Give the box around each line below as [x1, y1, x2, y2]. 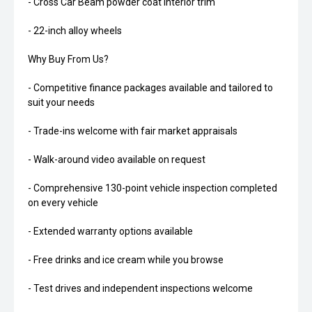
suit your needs [28, 97, 95, 109]
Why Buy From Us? [28, 54, 109, 65]
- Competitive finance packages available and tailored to [28, 82, 273, 94]
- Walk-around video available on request [28, 154, 205, 166]
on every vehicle [28, 197, 98, 209]
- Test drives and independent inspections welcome [28, 283, 253, 295]
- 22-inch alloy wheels [28, 25, 122, 37]
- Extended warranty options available [28, 226, 193, 237]
